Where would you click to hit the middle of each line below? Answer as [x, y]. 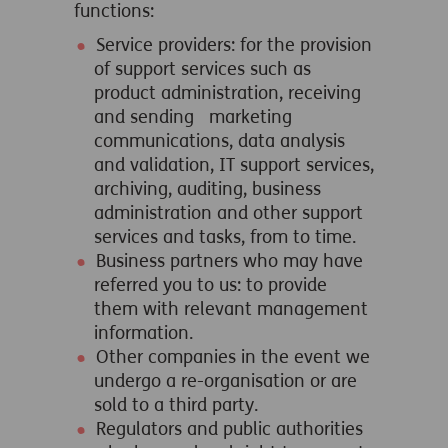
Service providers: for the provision [234, 45]
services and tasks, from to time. [225, 237]
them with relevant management [231, 309]
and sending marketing [193, 117]
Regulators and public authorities [229, 429]
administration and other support [228, 213]
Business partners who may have [229, 261]
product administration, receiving [227, 93]
